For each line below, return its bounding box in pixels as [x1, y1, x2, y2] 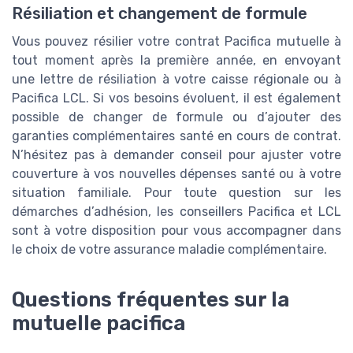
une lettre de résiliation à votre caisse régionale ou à [12, 71, 341, 87]
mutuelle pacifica [12, 310, 185, 335]
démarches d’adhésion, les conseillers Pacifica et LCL [12, 203, 341, 219]
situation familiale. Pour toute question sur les [12, 184, 341, 200]
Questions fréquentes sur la [12, 287, 289, 311]
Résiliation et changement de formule [12, 3, 307, 23]
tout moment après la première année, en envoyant [12, 52, 341, 68]
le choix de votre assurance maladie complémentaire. [12, 241, 327, 257]
